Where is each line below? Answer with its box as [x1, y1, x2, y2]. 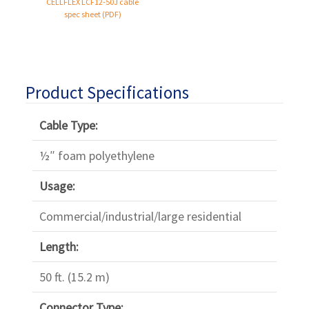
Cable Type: [39, 117, 98, 134]
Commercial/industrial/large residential [39, 208, 241, 225]
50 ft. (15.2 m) [39, 269, 110, 286]
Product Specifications [25, 81, 189, 104]
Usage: [39, 178, 75, 195]
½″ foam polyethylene [39, 148, 154, 164]
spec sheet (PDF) [63, 9, 121, 20]
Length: [39, 239, 79, 255]
